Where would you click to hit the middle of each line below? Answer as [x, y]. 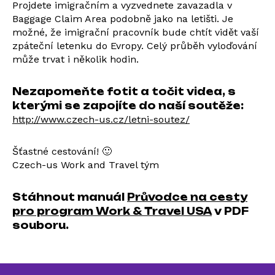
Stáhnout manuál [70, 197]
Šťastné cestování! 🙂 [62, 151]
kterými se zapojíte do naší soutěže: [128, 106]
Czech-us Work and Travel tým [86, 165]
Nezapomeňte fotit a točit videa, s [124, 91]
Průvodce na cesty [187, 197]
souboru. [41, 225]
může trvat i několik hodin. [76, 59]
